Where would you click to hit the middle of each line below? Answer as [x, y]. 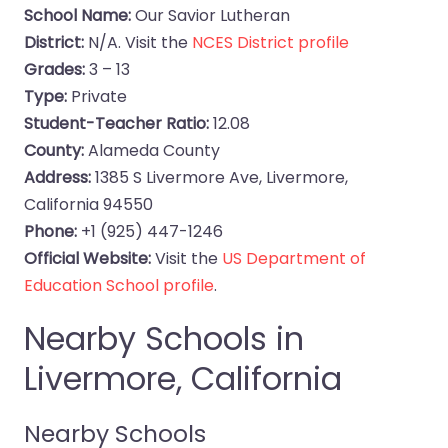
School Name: [77, 15]
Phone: [50, 231]
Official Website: [87, 258]
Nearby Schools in [164, 338]
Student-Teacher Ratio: [116, 123]
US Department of [294, 258]
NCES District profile [270, 42]
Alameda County [152, 150]
